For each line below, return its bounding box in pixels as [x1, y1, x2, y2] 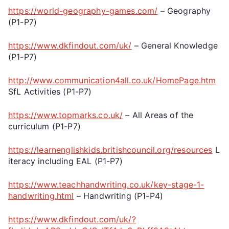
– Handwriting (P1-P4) [74, 190, 164, 201]
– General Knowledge [131, 40, 218, 51]
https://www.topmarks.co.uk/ [8, 109, 123, 120]
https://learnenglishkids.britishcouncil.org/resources [8, 144, 213, 155]
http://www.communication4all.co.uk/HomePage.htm [8, 75, 216, 85]
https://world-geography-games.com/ [8, 5, 158, 16]
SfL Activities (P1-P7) [8, 86, 92, 97]
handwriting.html [8, 190, 74, 201]
